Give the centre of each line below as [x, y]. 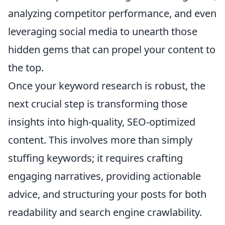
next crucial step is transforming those [98, 104]
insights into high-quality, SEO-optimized [102, 122]
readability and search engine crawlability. [105, 212]
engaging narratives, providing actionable [104, 176]
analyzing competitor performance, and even [112, 14]
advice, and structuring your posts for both [107, 194]
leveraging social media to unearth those [103, 32]
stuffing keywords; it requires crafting [95, 158]
